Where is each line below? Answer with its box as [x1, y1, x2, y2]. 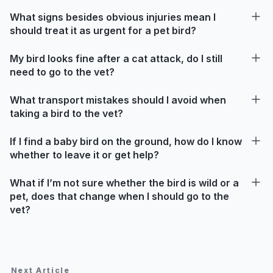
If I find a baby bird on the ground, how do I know [10, 135, 242, 147]
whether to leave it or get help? [10, 148, 159, 161]
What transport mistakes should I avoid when [10, 93, 226, 106]
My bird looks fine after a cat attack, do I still [10, 52, 222, 65]
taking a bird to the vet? [10, 107, 123, 119]
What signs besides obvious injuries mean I [10, 10, 216, 23]
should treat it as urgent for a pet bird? [10, 24, 196, 37]
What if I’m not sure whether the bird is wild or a [10, 176, 239, 189]
